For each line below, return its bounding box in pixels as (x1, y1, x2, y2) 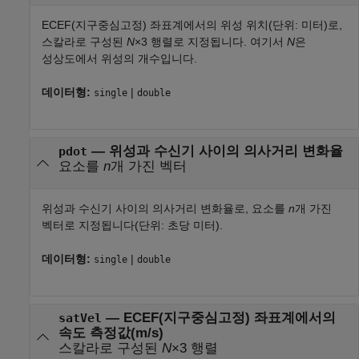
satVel (58, 311, 102, 325)
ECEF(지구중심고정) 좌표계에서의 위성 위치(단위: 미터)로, (42, 18, 342, 31)
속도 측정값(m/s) (58, 325, 163, 341)
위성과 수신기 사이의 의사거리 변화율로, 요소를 (42, 202, 288, 216)
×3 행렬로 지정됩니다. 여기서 (135, 35, 287, 48)
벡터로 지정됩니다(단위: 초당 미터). (42, 219, 223, 232)
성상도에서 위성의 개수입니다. (42, 52, 197, 65)
